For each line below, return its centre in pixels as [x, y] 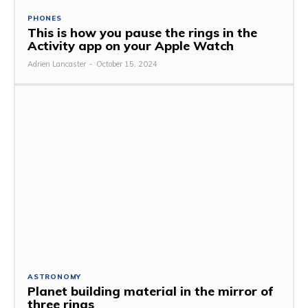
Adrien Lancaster [57, 64]
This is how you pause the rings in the [142, 33]
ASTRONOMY [55, 276]
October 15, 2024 [127, 64]
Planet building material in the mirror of [151, 291]
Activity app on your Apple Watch [131, 46]
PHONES [45, 19]
